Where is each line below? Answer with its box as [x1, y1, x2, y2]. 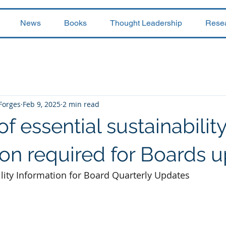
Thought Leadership [110, 18, 182, 28]
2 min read [63, 99, 99, 109]
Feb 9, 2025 [23, 99, 61, 109]
